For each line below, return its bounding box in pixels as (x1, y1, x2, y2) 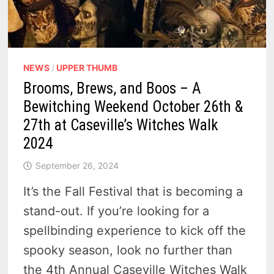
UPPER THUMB (56, 62, 118, 73)
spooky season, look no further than (23, 243, 233, 258)
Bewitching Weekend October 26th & (23, 98, 243, 116)
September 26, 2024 (35, 160, 119, 171)
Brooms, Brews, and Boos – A (23, 80, 201, 98)
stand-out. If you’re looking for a (23, 204, 210, 219)
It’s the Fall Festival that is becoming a (23, 184, 243, 199)
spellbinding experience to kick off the (23, 223, 246, 239)
